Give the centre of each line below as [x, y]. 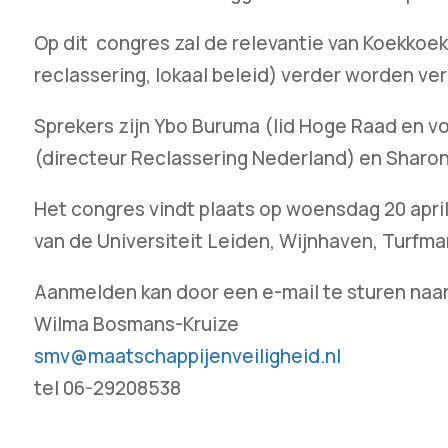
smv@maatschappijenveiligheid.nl [187, 356]
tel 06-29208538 [107, 388]
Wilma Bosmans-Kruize [136, 324]
